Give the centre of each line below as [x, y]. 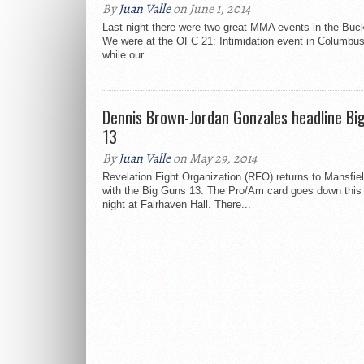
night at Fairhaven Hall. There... [177, 204]
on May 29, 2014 [214, 158]
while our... [128, 55]
